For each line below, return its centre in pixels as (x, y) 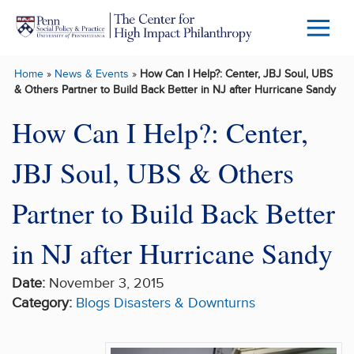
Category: (42, 303)
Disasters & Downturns (185, 303)
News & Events (91, 74)
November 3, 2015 (105, 283)
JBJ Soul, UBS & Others (153, 172)
